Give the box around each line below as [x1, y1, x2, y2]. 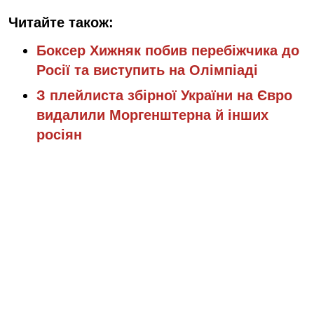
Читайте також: [8, 14, 114, 30]
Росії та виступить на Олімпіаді [36, 62, 258, 78]
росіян [36, 126, 82, 142]
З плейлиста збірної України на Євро [36, 87, 292, 103]
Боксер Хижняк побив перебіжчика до [36, 42, 299, 58]
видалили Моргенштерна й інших [36, 107, 268, 123]
